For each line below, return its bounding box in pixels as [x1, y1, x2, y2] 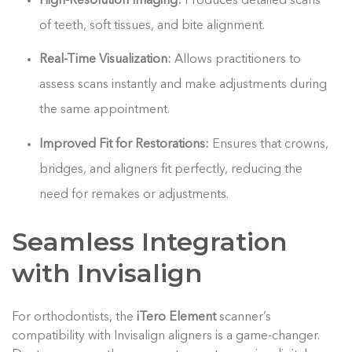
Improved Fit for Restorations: [39, 137, 213, 151]
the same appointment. [39, 104, 170, 117]
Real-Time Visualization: [39, 53, 175, 67]
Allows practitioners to [174, 53, 302, 67]
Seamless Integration [12, 225, 287, 257]
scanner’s [216, 310, 271, 324]
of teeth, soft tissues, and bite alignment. [39, 20, 266, 33]
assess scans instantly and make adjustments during [39, 79, 328, 92]
